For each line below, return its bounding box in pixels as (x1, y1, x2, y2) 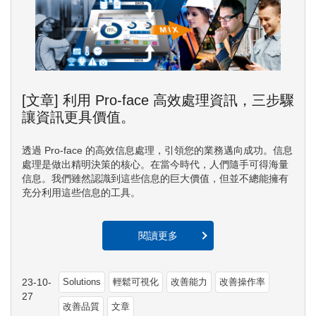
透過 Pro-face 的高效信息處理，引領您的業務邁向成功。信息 (22, 144, 293, 156)
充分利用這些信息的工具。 (22, 186, 140, 198)
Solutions (62, 276, 101, 287)
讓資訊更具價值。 (22, 109, 135, 125)
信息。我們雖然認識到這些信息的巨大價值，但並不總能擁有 (22, 172, 288, 184)
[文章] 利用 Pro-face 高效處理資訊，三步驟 (22, 92, 294, 108)
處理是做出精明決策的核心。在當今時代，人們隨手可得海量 (22, 158, 288, 170)
